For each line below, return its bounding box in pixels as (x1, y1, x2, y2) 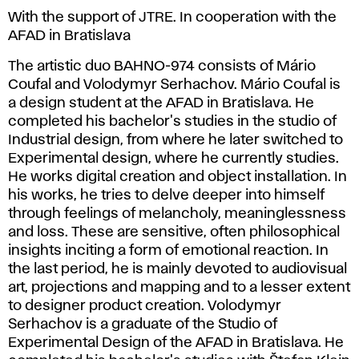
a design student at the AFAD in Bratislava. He (8, 96, 314, 110)
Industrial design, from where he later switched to (8, 133, 343, 147)
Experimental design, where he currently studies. (8, 151, 339, 165)
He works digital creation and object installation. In (8, 170, 347, 184)
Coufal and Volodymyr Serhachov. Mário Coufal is (8, 78, 341, 91)
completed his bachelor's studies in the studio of (8, 115, 337, 128)
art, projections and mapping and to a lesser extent (8, 280, 350, 294)
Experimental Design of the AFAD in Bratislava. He (8, 336, 344, 349)
